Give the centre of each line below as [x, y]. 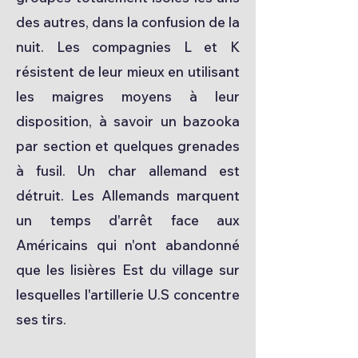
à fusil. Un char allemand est [128, 171]
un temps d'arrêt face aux [128, 220]
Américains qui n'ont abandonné [128, 245]
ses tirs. [41, 319]
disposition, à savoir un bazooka [128, 121]
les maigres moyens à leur [128, 96]
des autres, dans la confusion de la [128, 22]
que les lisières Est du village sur [128, 270]
